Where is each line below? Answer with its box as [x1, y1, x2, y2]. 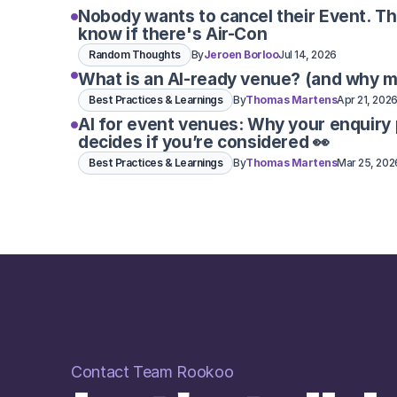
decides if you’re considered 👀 [78, 132, 330, 152]
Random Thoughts [89, 48, 181, 61]
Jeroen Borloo [203, 48, 279, 61]
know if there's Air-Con [78, 24, 268, 44]
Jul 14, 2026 [278, 48, 337, 61]
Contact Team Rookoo [71, 362, 234, 381]
